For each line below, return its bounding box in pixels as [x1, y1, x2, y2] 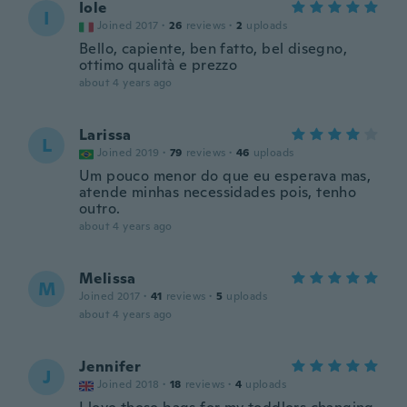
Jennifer [79, 357, 142, 376]
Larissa [79, 125, 132, 144]
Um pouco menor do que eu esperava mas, [79, 166, 372, 185]
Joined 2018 [97, 377, 160, 392]
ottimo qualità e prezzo [79, 55, 238, 74]
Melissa [79, 269, 136, 288]
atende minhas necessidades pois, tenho [79, 183, 357, 202]
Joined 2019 [97, 145, 160, 160]
